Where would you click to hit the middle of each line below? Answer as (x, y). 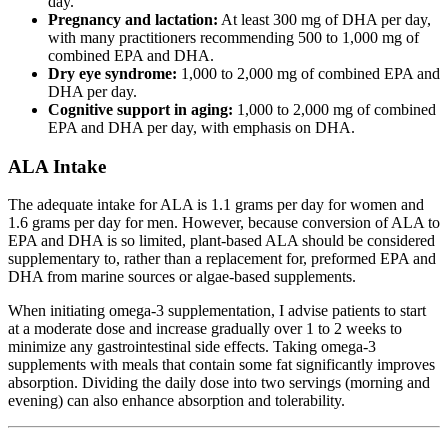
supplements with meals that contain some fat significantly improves (221, 365)
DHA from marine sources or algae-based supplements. (182, 277)
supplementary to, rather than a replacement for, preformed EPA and (222, 259)
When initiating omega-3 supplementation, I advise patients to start (217, 311)
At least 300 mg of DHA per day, (324, 19)
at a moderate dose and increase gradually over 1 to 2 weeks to (205, 329)
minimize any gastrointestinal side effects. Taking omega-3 (192, 347)
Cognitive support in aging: (140, 109)
